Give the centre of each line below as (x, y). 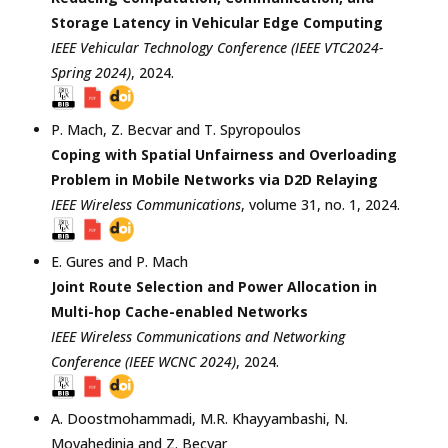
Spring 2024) (91, 72)
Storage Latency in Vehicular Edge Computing (217, 22)
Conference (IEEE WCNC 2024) (143, 361)
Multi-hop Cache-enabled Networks (179, 311)
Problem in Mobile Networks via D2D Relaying (214, 179)
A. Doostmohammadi (121, 418)
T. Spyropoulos (252, 129)
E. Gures (77, 261)
